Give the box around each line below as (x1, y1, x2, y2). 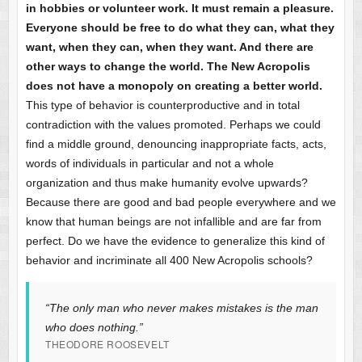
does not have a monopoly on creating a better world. (25, 79, 322, 93)
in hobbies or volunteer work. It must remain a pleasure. (25, 2, 334, 15)
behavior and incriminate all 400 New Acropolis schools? (25, 254, 313, 267)
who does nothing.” (44, 321, 143, 335)
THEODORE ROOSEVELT (44, 337, 170, 351)
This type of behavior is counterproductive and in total (25, 99, 300, 112)
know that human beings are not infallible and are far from (25, 215, 322, 229)
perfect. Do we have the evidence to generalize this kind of (25, 234, 325, 248)
